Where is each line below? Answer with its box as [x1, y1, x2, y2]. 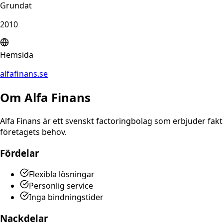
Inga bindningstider [29, 192, 104, 203]
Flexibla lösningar [29, 169, 95, 180]
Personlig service [29, 180, 93, 192]
